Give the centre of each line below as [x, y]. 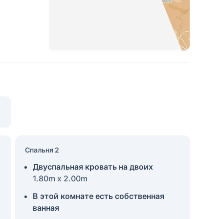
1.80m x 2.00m [60, 178]
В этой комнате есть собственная [98, 196]
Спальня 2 [42, 150]
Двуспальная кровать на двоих [93, 167]
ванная [46, 208]
